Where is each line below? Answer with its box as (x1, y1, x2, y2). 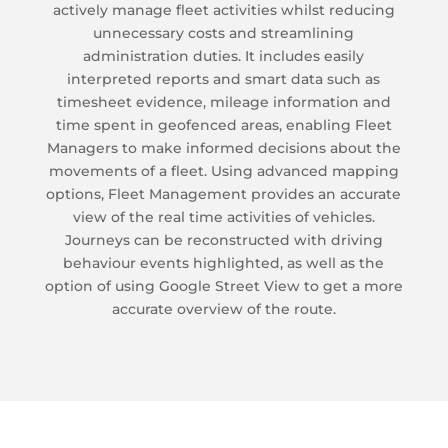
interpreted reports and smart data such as (67, 69, 381, 88)
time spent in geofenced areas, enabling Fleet (55, 115, 392, 134)
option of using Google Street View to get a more (44, 276, 403, 295)
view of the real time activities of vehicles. (72, 207, 375, 226)
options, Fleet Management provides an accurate (46, 184, 402, 203)
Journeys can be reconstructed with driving (64, 230, 383, 249)
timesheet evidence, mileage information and (56, 92, 391, 111)
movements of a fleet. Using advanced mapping (48, 161, 399, 180)
